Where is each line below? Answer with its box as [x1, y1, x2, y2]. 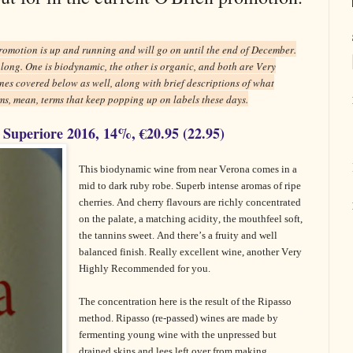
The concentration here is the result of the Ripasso [79, 295, 292, 308]
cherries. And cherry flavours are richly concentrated [79, 196, 302, 209]
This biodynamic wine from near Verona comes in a [79, 163, 298, 176]
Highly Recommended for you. [79, 262, 211, 275]
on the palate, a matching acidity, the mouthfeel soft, [79, 213, 303, 225]
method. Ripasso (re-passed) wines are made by [79, 312, 279, 325]
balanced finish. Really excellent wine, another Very [79, 246, 303, 258]
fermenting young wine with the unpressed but [79, 329, 277, 341]
